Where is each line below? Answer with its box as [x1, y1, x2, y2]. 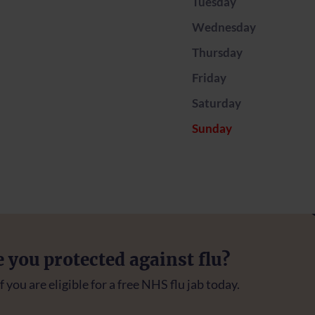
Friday [192, 70, 226, 85]
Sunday [192, 121, 232, 136]
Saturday [192, 96, 241, 110]
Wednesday [192, 20, 256, 34]
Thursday [192, 45, 243, 60]
